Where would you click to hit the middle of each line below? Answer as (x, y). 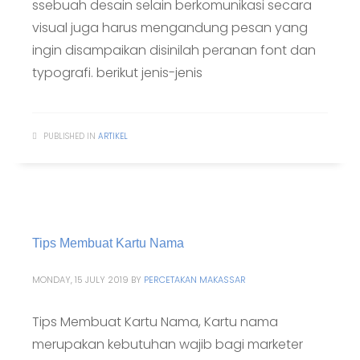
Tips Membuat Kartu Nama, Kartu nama (155, 322)
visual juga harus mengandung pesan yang (170, 28)
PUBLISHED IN (70, 136)
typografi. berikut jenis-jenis (117, 73)
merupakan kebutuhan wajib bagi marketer (168, 344)
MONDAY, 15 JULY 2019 (80, 280)
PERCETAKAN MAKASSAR (195, 280)
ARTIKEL (113, 136)
